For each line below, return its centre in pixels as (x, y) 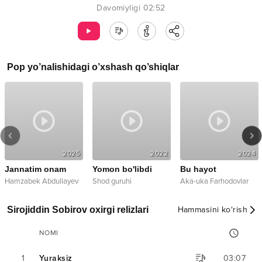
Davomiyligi (119, 8)
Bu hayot (198, 169)
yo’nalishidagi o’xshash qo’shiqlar (102, 67)
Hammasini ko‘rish (212, 210)
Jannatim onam (35, 169)
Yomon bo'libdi (122, 169)
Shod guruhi (112, 182)
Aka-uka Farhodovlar (214, 182)
